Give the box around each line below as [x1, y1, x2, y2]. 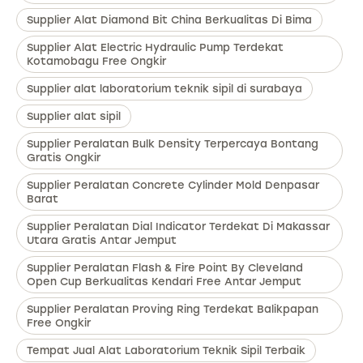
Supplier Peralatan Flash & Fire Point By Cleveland [27, 262, 303, 275]
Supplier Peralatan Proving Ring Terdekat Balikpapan [27, 303, 318, 316]
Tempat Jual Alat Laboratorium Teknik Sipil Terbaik [27, 344, 305, 357]
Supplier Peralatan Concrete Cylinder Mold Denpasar [27, 179, 319, 192]
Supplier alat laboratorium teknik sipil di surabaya [27, 83, 302, 96]
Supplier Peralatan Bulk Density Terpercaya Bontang [27, 138, 318, 151]
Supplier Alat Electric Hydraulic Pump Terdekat [27, 41, 284, 54]
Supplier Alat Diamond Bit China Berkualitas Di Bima [27, 14, 312, 27]
